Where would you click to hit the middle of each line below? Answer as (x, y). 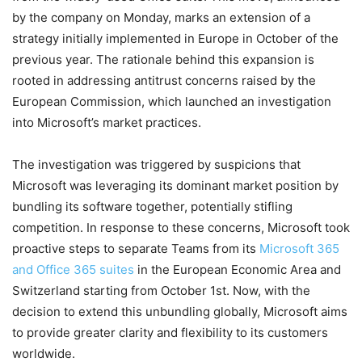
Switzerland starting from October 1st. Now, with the (161, 290)
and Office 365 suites (73, 269)
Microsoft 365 (299, 248)
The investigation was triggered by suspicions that (156, 164)
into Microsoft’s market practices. (107, 122)
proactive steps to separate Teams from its (136, 248)
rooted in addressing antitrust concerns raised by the (164, 80)
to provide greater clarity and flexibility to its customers (170, 332)
